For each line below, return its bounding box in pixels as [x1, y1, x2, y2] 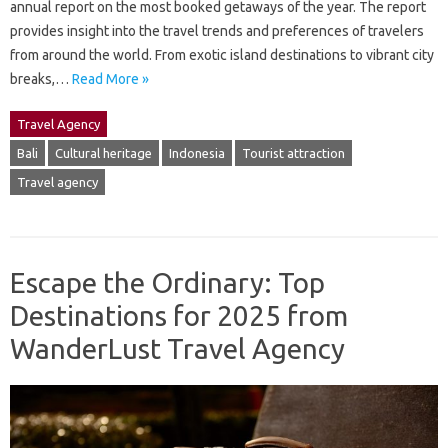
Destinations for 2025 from [10, 299, 348, 331]
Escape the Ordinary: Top [10, 266, 325, 298]
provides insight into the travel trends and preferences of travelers [10, 22, 424, 39]
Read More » [72, 70, 149, 87]
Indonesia [169, 145, 225, 160]
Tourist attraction [242, 145, 345, 160]
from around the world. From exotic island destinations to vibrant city [10, 46, 434, 63]
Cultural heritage [55, 145, 152, 160]
